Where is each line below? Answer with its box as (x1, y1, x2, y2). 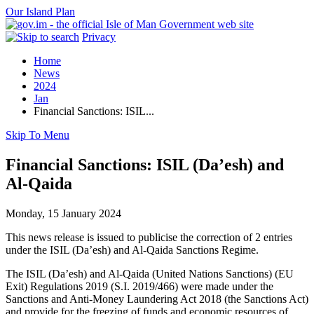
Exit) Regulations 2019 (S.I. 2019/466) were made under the (6, 280, 273, 292)
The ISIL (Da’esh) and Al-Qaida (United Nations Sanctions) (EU (6, 267, 294, 280)
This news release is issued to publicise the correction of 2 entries (6, 231, 292, 243)
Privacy (82, 31, 116, 43)
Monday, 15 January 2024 (6, 207, 121, 219)
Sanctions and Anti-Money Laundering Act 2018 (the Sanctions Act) (6, 292, 308, 305)
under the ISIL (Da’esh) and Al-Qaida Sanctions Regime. (6, 243, 259, 256)
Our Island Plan (6, 6, 75, 18)
